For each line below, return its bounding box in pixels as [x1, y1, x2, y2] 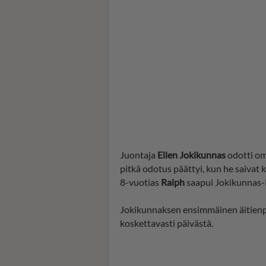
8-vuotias [120, 176, 161, 188]
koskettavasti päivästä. [120, 217, 213, 229]
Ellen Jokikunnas [157, 148, 226, 160]
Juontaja [120, 148, 157, 160]
